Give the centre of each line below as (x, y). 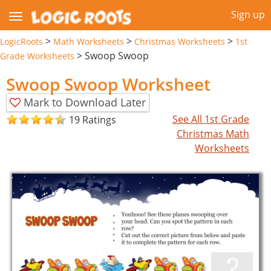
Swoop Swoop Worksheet (108, 84)
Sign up (248, 15)
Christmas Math (213, 133)
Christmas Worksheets (180, 41)
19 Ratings (93, 120)
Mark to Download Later (85, 102)
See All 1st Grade (211, 119)
